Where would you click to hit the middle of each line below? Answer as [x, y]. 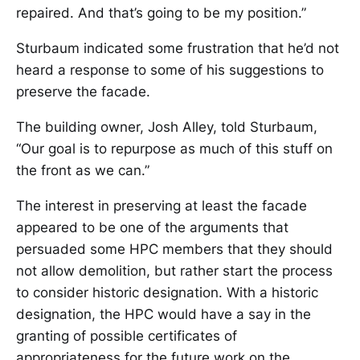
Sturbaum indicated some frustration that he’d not [178, 48]
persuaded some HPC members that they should [174, 249]
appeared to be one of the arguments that [152, 227]
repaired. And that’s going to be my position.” [161, 13]
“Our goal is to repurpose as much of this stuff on [174, 149]
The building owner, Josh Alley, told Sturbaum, [167, 127]
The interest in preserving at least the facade [162, 206]
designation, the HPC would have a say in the [164, 314]
